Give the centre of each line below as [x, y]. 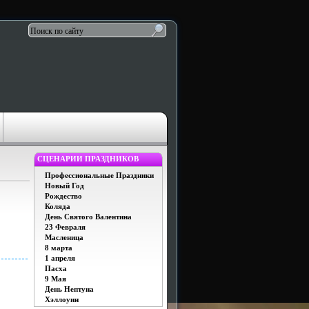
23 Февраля [65, 227]
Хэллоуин [62, 299]
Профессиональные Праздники [99, 175]
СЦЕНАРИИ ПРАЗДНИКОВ [88, 159]
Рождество [63, 196]
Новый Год [64, 186]
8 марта [59, 248]
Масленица [64, 237]
